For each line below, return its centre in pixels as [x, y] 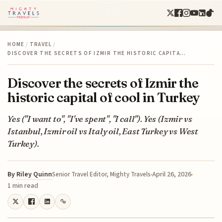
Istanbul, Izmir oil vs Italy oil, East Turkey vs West [103, 131]
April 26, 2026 [172, 174]
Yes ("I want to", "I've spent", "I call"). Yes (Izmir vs [100, 118]
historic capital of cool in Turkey [104, 97]
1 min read [23, 186]
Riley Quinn [34, 174]
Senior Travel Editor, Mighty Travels [102, 174]
